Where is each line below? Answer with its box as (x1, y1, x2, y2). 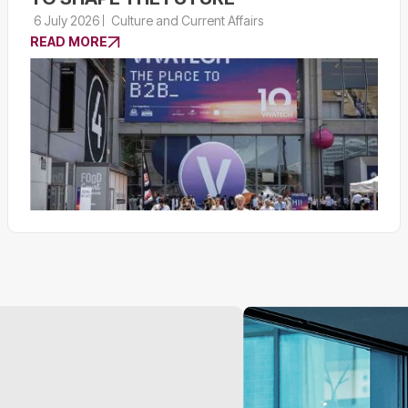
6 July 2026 (34, 12, 99, 28)
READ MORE (30, 33, 107, 49)
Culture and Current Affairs (111, 12, 264, 28)
